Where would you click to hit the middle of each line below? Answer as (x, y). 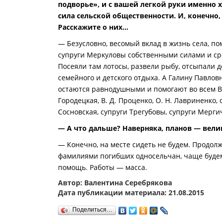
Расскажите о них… (93, 27)
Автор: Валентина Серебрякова (115, 182)
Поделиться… (92, 209)
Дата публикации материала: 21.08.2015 (131, 192)
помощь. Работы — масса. (104, 167)
